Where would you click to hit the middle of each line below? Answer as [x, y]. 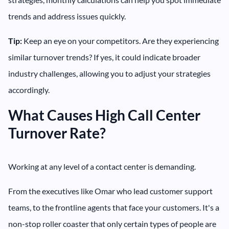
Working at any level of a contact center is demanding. [102, 167]
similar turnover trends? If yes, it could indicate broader [104, 57]
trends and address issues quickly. [67, 16]
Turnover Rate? [57, 133]
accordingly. [29, 90]
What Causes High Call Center [104, 115]
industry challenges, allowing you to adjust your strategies [109, 74]
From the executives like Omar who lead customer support [110, 191]
